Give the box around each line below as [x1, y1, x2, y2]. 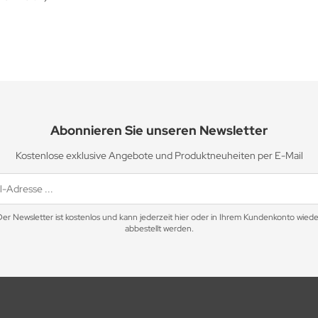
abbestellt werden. [124, 222, 194, 234]
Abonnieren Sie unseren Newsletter [50, 121, 268, 138]
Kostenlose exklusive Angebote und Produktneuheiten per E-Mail [15, 148, 303, 162]
